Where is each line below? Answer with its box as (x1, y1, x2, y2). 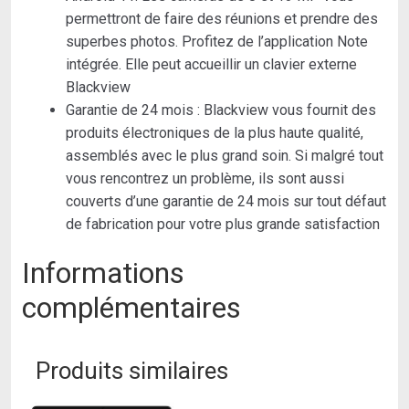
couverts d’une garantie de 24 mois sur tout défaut (66, 192, 386, 210)
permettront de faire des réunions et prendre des (66, 9, 378, 27)
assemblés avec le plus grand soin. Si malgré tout (66, 146, 383, 164)
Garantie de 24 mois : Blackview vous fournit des (66, 100, 376, 119)
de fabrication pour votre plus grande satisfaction (66, 215, 380, 233)
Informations (22, 256, 184, 291)
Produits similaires (36, 357, 228, 385)
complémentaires (22, 290, 241, 326)
